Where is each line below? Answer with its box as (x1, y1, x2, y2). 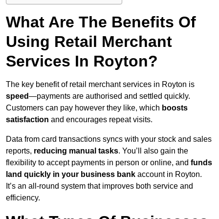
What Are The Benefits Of (6, 13, 196, 31)
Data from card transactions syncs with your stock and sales (6, 135, 212, 144)
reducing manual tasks (32, 147, 118, 155)
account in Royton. (135, 170, 202, 179)
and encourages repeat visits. (49, 115, 153, 124)
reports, (6, 147, 32, 155)
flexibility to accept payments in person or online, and (6, 158, 191, 167)
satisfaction (6, 115, 49, 124)
